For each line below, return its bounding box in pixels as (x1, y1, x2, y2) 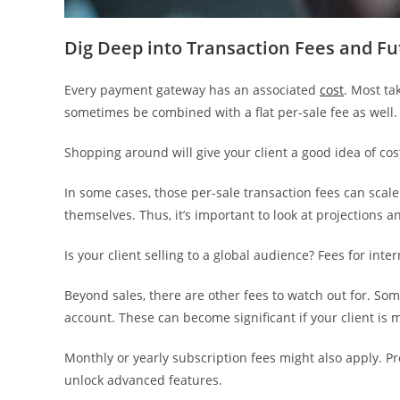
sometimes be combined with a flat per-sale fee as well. (64, 104, 397, 121)
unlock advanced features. (64, 371, 222, 389)
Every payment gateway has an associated (64, 81, 320, 99)
